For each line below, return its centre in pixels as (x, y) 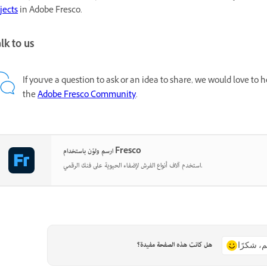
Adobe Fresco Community (87, 96)
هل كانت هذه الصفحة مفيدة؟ (174, 245)
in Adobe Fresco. (50, 11)
